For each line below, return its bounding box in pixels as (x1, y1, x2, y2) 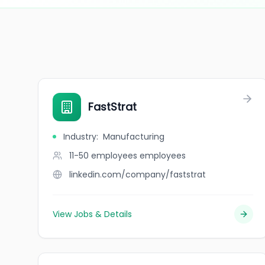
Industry (63, 131, 96, 143)
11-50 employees (69, 150, 137, 161)
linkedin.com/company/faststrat (69, 169, 206, 180)
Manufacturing (103, 131, 164, 143)
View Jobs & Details (53, 208, 132, 220)
